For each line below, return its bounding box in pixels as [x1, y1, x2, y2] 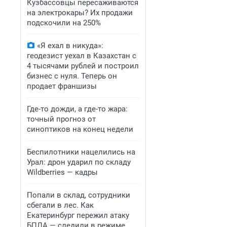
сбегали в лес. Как [27, 201, 94, 210]
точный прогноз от [27, 115, 96, 124]
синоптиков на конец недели [27, 125, 133, 134]
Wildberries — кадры [27, 168, 98, 177]
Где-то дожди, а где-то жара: [27, 104, 128, 113]
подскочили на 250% [27, 18, 101, 27]
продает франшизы [27, 82, 97, 91]
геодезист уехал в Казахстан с [27, 51, 136, 60]
